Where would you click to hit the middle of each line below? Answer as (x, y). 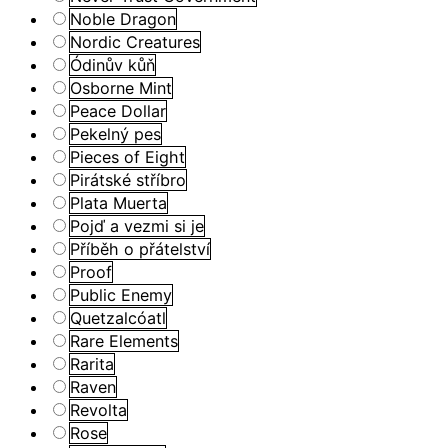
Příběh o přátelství (140, 248)
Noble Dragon (123, 18)
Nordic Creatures (135, 41)
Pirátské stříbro (128, 179)
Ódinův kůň (112, 64)
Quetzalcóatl (118, 317)
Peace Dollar (118, 110)
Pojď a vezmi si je (137, 225)
